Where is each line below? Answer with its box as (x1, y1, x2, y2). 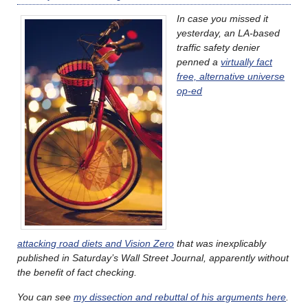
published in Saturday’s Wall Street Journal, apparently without (17, 252, 289, 263)
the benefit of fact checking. (17, 266, 137, 278)
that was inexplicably (174, 237, 266, 249)
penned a (177, 56, 221, 67)
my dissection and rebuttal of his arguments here (74, 291, 286, 302)
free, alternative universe (177, 70, 285, 82)
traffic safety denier (177, 41, 260, 53)
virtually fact (221, 56, 272, 67)
